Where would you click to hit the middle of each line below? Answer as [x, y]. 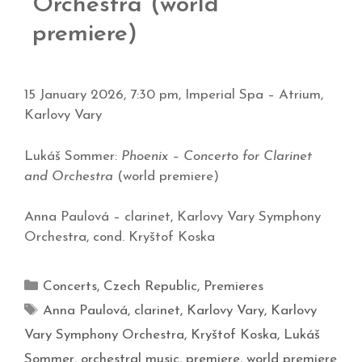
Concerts [70, 287]
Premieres [234, 287]
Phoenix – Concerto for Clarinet [217, 156]
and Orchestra [69, 176]
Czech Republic [151, 287]
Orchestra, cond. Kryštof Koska [120, 238]
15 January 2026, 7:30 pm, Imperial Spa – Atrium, [174, 95]
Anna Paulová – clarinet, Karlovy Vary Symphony [173, 217]
